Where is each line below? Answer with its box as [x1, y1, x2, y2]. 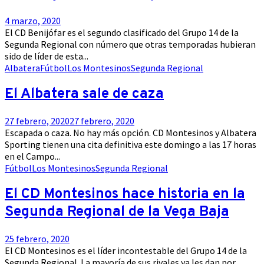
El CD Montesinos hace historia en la [5, 185, 245, 203]
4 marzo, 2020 [5, 15, 61, 27]
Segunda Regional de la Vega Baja [5, 203, 229, 221]
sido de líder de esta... [5, 50, 88, 62]
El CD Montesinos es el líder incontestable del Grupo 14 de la [5, 244, 247, 256]
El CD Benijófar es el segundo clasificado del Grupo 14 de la [5, 27, 239, 39]
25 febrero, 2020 [5, 232, 70, 245]
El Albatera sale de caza [5, 85, 164, 104]
